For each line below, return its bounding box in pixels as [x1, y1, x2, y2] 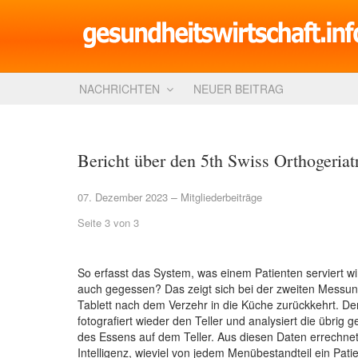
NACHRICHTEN [79, 81, 160, 97]
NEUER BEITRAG [193, 81, 284, 97]
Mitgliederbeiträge [181, 189, 262, 205]
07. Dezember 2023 [78, 189, 171, 205]
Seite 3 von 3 [78, 215, 139, 230]
